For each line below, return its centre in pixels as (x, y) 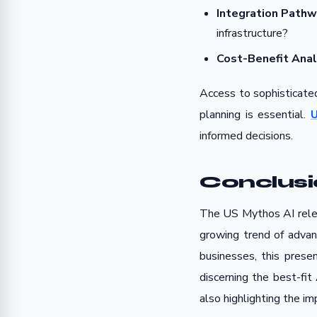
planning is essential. (255, 115)
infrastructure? (252, 34)
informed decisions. (246, 136)
